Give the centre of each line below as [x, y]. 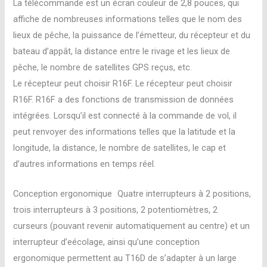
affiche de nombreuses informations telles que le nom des [128, 19]
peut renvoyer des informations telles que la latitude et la [125, 131]
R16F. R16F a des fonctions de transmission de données [124, 99]
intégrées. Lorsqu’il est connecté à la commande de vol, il [125, 115]
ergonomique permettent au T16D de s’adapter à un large [125, 258]
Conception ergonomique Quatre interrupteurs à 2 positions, [132, 194]
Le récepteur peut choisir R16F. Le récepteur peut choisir [123, 83]
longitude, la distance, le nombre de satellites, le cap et [120, 148]
